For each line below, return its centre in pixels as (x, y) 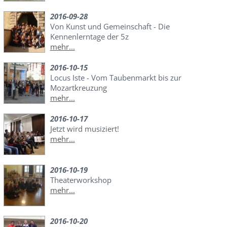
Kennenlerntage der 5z (89, 36)
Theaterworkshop (81, 180)
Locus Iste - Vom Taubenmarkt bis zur (116, 77)
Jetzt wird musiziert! (84, 128)
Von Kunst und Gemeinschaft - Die (110, 26)
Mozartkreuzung (78, 87)
